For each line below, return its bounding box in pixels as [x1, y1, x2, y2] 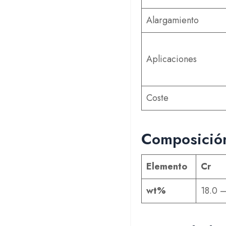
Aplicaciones [146, 52, 197, 66]
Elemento [146, 160, 188, 173]
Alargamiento [146, 14, 199, 27]
